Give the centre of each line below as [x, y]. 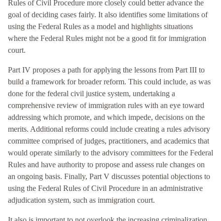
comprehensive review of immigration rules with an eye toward [106, 106]
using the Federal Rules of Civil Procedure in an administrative [105, 188]
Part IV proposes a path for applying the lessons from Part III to [106, 70]
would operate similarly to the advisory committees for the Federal [110, 153]
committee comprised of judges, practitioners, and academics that [109, 141]
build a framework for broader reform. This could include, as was [109, 82]
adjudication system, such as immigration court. [81, 200]
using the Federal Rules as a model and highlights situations [100, 27]
